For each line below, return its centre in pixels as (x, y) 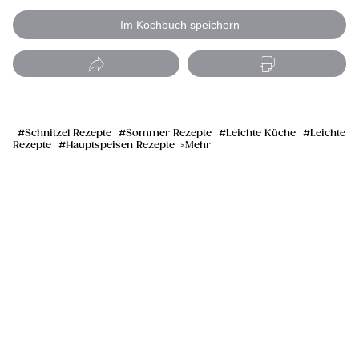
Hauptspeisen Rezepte (120, 145)
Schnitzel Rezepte (68, 133)
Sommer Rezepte (169, 133)
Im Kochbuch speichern (179, 24)
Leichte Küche (261, 133)
